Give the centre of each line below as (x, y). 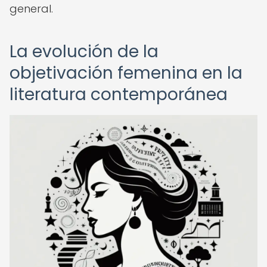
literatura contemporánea (119, 94)
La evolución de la (84, 52)
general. (31, 9)
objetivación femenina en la (126, 73)
